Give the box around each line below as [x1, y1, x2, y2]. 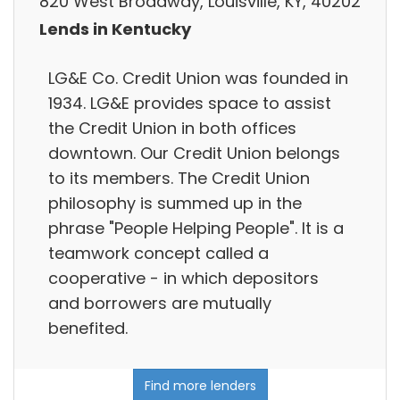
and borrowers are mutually [48, 291, 271, 314]
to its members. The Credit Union [48, 166, 310, 189]
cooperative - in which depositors [48, 266, 319, 289]
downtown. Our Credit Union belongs [48, 141, 340, 164]
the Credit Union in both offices [48, 116, 296, 139]
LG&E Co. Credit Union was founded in [48, 66, 348, 89]
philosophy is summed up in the [48, 191, 302, 214]
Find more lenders [144, 377, 256, 396]
